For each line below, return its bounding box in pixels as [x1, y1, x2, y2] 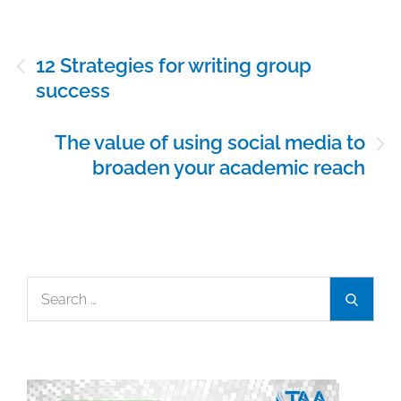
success [36, 79, 110, 103]
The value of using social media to [55, 131, 365, 155]
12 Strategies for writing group [36, 54, 311, 78]
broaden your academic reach [92, 156, 365, 180]
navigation [13, 59, 98, 80]
